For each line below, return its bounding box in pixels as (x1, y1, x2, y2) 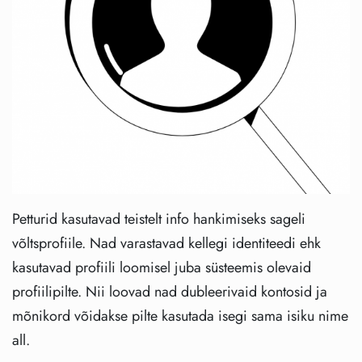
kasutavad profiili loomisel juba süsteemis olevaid (12, 257, 311, 279)
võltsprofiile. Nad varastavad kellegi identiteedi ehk (12, 233, 321, 255)
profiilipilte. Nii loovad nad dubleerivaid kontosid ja (12, 281, 327, 303)
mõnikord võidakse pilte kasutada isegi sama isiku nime (12, 305, 348, 327)
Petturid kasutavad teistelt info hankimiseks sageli (12, 208, 305, 230)
